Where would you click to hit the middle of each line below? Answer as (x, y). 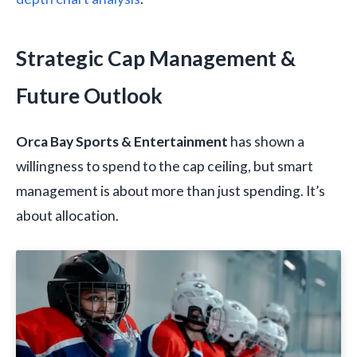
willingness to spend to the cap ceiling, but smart (165, 167)
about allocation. (67, 216)
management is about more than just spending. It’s (171, 191)
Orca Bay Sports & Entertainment (122, 142)
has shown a (266, 142)
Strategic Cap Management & (156, 59)
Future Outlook (89, 96)
